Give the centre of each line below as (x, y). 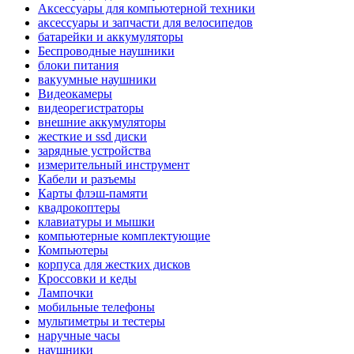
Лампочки (66, 292)
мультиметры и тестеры (102, 321)
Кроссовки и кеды (87, 278)
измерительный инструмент (114, 164)
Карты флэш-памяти (93, 193)
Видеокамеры (75, 93)
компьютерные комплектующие (124, 235)
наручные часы (79, 335)
